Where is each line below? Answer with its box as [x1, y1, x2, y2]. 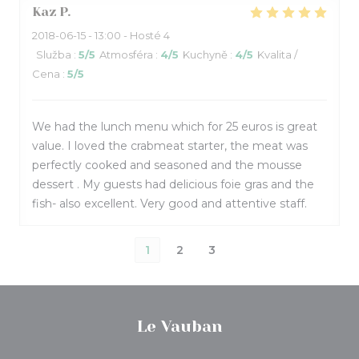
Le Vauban [136, 317, 223, 336]
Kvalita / [257, 48, 297, 61]
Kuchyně [183, 48, 228, 61]
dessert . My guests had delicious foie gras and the [32, 177, 314, 192]
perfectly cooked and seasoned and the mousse [32, 158, 302, 172]
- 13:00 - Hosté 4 [86, 29, 170, 42]
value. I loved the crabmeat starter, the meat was [32, 139, 308, 153]
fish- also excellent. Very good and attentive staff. [32, 196, 307, 211]
